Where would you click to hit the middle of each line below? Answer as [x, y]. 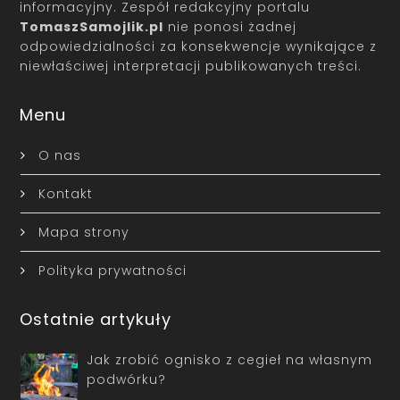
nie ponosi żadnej [230, 26]
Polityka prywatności [112, 270]
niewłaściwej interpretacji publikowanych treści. [191, 66]
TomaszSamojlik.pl [92, 26]
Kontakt [65, 193]
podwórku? [126, 379]
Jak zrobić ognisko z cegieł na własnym [229, 359]
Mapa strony [83, 232]
